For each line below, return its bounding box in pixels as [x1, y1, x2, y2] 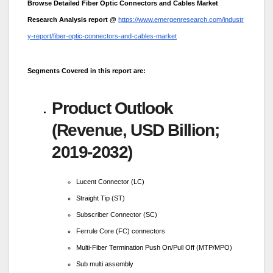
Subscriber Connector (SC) [76, 211, 157, 219]
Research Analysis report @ [27, 15, 116, 23]
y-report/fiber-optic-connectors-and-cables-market [27, 32, 177, 40]
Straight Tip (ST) [76, 194, 125, 202]
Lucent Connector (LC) [76, 178, 144, 186]
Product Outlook [52, 98, 174, 118]
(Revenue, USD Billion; [52, 120, 219, 140]
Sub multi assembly [76, 260, 133, 268]
